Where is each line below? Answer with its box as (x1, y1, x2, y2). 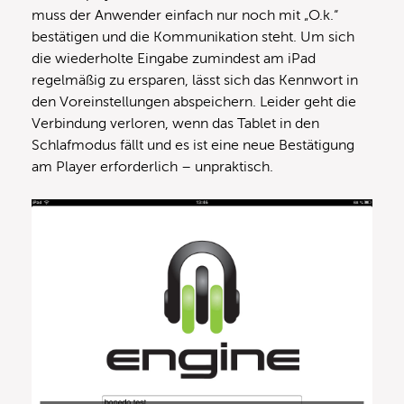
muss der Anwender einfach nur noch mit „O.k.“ (32, 7, 338, 24)
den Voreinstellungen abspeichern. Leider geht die (32, 94, 356, 111)
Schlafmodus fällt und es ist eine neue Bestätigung (32, 137, 354, 154)
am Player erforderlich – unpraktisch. (32, 159, 273, 176)
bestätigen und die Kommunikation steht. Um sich (32, 29, 354, 46)
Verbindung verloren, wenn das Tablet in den (32, 115, 319, 133)
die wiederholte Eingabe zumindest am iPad (32, 50, 316, 68)
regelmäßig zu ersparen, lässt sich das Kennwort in (32, 72, 358, 89)
